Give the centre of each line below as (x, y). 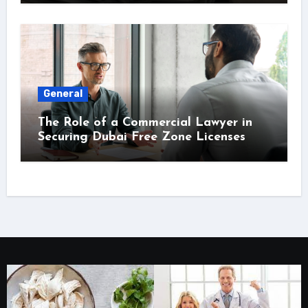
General (63, 93)
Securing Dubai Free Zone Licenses (141, 137)
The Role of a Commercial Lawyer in (145, 122)
